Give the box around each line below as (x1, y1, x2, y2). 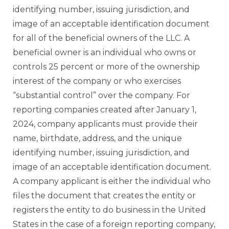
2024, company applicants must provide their (13, 119, 198, 129)
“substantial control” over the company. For (13, 90, 190, 101)
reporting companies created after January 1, (13, 105, 196, 115)
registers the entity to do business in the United (13, 205, 206, 215)
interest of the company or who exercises (13, 76, 181, 86)
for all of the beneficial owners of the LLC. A (13, 33, 190, 43)
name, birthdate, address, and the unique (13, 133, 182, 144)
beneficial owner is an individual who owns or (13, 48, 196, 58)
